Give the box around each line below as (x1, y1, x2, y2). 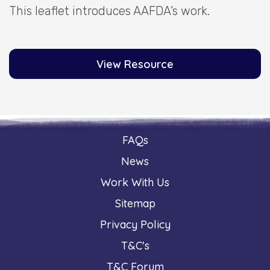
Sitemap (115, 196, 155, 211)
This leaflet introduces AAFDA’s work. (9, 4, 210, 19)
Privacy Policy (99, 218, 171, 232)
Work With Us (101, 175, 169, 190)
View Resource (96, 57, 174, 72)
